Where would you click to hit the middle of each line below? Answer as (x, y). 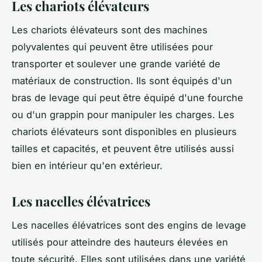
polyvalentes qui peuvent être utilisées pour (112, 47)
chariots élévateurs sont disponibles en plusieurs (124, 132)
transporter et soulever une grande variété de (116, 64)
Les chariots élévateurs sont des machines (110, 30)
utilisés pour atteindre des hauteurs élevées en (120, 242)
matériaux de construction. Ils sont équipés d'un (122, 81)
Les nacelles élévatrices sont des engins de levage (129, 225)
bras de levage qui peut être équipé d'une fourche (127, 98)
